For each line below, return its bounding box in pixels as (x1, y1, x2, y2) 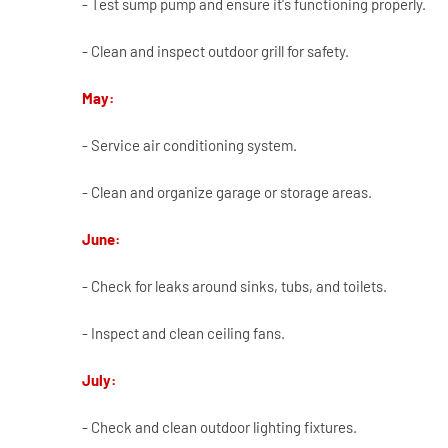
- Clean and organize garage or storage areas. (82, 183, 372, 202)
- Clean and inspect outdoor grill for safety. (82, 42, 349, 61)
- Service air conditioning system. (82, 136, 297, 155)
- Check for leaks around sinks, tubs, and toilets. (82, 277, 387, 296)
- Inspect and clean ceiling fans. (82, 324, 285, 343)
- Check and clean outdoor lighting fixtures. (82, 418, 357, 437)
